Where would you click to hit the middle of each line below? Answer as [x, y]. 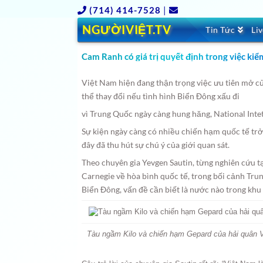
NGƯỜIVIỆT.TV [127, 29]
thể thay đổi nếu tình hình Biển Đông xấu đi [161, 96]
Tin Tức [220, 30]
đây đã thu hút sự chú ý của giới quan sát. [156, 145]
